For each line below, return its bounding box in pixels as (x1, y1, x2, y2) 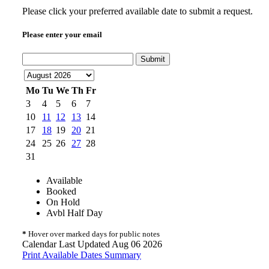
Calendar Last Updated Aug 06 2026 (22, 238, 162, 249)
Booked (46, 186, 76, 196)
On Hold (46, 196, 80, 207)
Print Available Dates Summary (22, 249, 141, 260)
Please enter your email (22, 29, 102, 39)
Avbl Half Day (46, 207, 103, 218)
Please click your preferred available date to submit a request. (22, 5, 253, 16)
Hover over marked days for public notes (26, 229, 160, 238)
